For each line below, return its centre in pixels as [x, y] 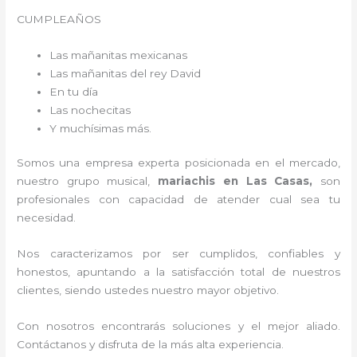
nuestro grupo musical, [88, 181]
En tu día [74, 91]
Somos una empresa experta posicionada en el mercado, [178, 163]
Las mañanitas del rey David [126, 73]
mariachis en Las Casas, [239, 181]
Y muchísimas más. [101, 128]
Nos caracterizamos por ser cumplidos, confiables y [178, 254]
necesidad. [47, 218]
